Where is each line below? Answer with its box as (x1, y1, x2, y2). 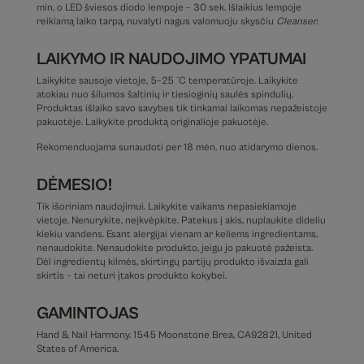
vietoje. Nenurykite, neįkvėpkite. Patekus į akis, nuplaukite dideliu (36, 214, 326, 227)
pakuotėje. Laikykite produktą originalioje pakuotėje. (36, 116, 268, 129)
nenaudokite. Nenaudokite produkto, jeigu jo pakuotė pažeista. (36, 242, 313, 255)
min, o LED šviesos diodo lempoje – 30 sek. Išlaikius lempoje (36, 2, 301, 15)
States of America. (36, 343, 119, 356)
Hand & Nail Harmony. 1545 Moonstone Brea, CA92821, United (36, 329, 312, 342)
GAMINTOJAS (36, 304, 139, 324)
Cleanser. (275, 15, 318, 28)
